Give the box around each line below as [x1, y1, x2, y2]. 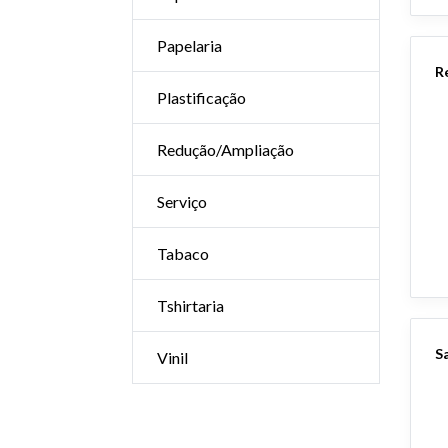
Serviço [157, 192, 207, 211]
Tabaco [157, 244, 209, 263]
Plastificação [157, 88, 246, 107]
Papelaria [157, 36, 222, 55]
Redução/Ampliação [157, 140, 294, 159]
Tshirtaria [157, 296, 224, 315]
